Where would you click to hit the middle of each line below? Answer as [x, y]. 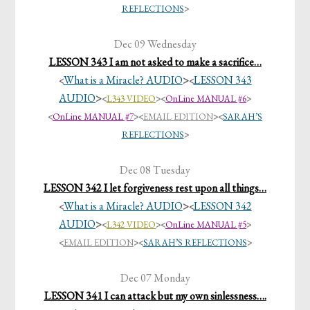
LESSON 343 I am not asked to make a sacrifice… [155, 62]
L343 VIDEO [131, 99]
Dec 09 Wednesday [155, 44]
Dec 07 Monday [155, 278]
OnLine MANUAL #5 [206, 225]
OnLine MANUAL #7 [93, 117]
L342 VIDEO [131, 225]
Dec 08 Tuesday [155, 170]
